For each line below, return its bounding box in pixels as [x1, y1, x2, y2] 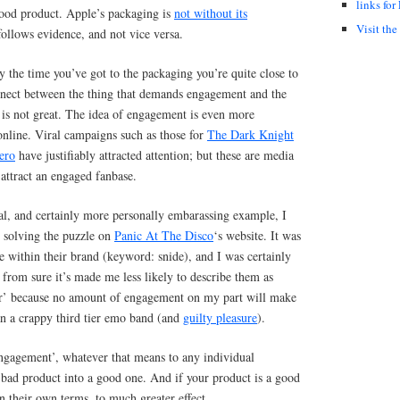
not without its [174, 4, 247, 21]
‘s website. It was [213, 226, 301, 244]
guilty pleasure [183, 308, 257, 326]
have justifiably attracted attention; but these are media [15, 146, 294, 163]
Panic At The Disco [114, 226, 213, 244]
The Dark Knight [207, 125, 294, 143]
